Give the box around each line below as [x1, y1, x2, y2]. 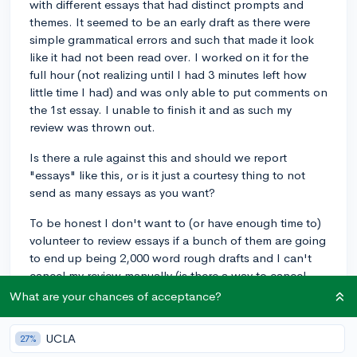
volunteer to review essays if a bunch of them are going [29, 232, 326, 248]
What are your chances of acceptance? [10, 288, 222, 304]
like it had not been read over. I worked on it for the [29, 49, 308, 65]
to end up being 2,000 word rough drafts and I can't [29, 249, 312, 265]
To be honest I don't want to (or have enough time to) [29, 214, 321, 230]
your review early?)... [29, 284, 141, 300]
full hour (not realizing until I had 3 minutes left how [29, 66, 307, 82]
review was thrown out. [29, 119, 155, 135]
